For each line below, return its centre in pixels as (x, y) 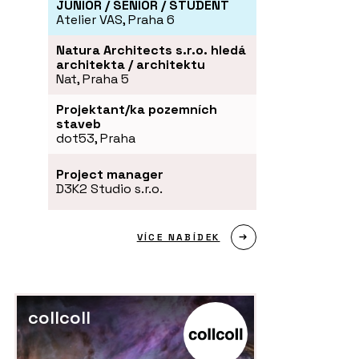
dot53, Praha (96, 138)
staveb (79, 123)
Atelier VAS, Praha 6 (115, 19)
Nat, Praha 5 (93, 79)
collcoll (59, 317)
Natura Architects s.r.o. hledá (151, 50)
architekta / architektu (131, 64)
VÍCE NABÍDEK (178, 237)
